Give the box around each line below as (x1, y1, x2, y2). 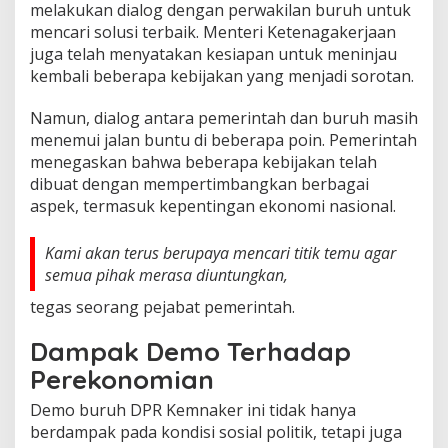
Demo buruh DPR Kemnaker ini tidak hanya (30, 398, 356, 421)
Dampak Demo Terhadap (30, 334, 351, 368)
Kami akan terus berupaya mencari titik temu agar (45, 241, 396, 264)
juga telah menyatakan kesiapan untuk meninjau (30, 42, 397, 65)
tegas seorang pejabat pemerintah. (30, 295, 295, 318)
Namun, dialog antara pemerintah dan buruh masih (30, 106, 418, 129)
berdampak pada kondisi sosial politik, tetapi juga (30, 420, 402, 443)
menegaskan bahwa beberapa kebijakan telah (30, 150, 377, 173)
